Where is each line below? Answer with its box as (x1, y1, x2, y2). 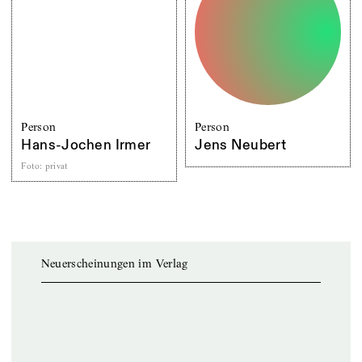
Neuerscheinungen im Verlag (40, 256, 188, 271)
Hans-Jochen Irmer (21, 136, 151, 154)
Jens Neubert (195, 136, 287, 154)
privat (44, 160, 69, 171)
